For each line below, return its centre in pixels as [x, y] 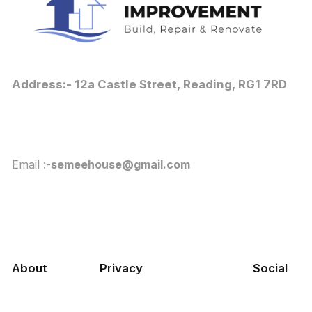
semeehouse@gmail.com [120, 165]
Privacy [121, 268]
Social [271, 268]
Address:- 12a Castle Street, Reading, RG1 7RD [149, 84]
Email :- [31, 165]
